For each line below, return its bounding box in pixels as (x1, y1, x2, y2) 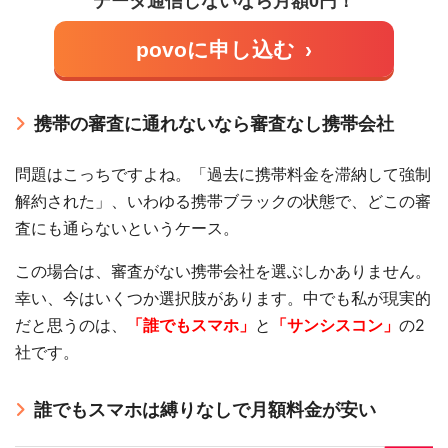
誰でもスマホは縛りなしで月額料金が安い (34, 399, 377, 421)
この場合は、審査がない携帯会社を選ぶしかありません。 (15, 260, 432, 281)
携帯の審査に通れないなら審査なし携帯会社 (34, 113, 395, 135)
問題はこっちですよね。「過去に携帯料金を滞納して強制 (15, 163, 432, 184)
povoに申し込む (135, 37, 295, 61)
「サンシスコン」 (271, 314, 400, 335)
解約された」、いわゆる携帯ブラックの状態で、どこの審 (15, 190, 432, 211)
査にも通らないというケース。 (15, 217, 240, 238)
